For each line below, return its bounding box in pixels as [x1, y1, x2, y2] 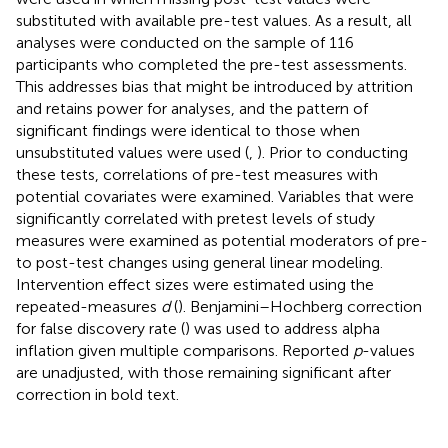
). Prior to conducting [257, 142, 408, 162]
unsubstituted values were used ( [16, 142, 249, 162]
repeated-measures [16, 296, 161, 316]
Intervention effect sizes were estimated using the [16, 274, 374, 294]
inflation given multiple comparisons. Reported [16, 340, 353, 360]
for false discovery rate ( [16, 318, 185, 338]
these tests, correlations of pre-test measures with [16, 164, 378, 184]
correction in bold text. [16, 384, 179, 404]
